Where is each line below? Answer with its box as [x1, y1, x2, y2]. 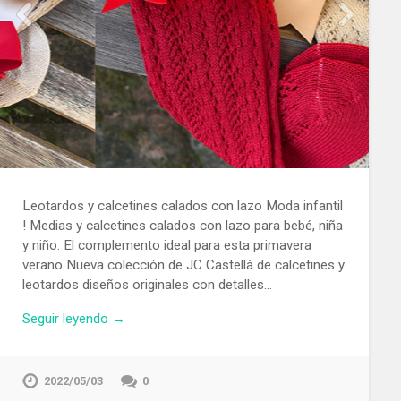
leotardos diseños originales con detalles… [21, 276, 272, 293]
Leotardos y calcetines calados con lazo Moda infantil [21, 197, 343, 214]
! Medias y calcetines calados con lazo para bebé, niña [21, 217, 343, 234]
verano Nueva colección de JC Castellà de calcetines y [21, 256, 345, 273]
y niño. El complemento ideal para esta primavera [21, 236, 311, 253]
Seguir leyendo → [21, 311, 125, 328]
